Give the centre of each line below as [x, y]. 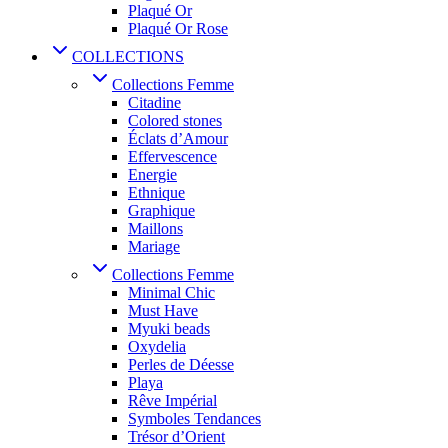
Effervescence [172, 156]
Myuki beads [169, 328]
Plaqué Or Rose [178, 28]
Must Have [163, 310]
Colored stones [175, 120]
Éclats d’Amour [178, 138]
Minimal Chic [171, 292]
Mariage [154, 246]
